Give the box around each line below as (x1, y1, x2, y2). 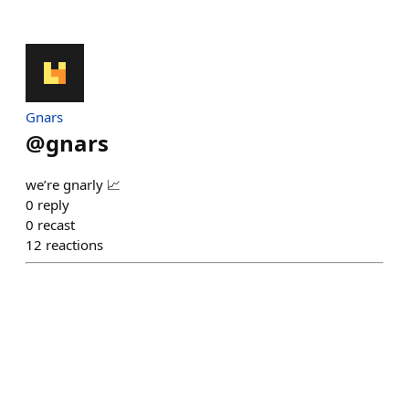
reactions (46, 236, 103, 254)
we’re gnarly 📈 (26, 175, 121, 194)
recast (37, 215, 75, 234)
